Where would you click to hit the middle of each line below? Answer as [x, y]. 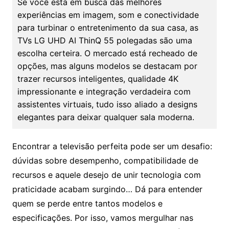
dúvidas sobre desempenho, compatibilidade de [105, 161]
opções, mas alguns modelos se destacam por [107, 66]
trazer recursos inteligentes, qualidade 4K [98, 79]
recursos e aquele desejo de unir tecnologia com [106, 175]
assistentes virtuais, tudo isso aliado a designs [107, 105]
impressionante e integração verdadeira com [104, 92]
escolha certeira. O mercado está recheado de [107, 53]
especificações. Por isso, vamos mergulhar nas [102, 218]
